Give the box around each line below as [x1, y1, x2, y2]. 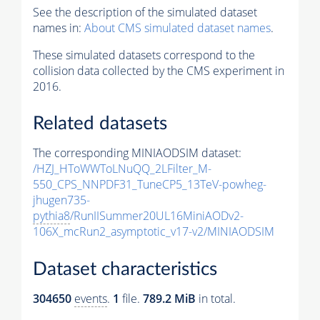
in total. [196, 290, 236, 306]
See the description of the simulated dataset [33, 4, 257, 20]
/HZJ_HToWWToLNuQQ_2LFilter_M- [33, 161, 211, 177]
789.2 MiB [143, 290, 196, 306]
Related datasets [33, 114, 167, 134]
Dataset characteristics [33, 259, 217, 279]
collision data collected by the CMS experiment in [33, 62, 284, 79]
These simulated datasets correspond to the [33, 46, 255, 63]
